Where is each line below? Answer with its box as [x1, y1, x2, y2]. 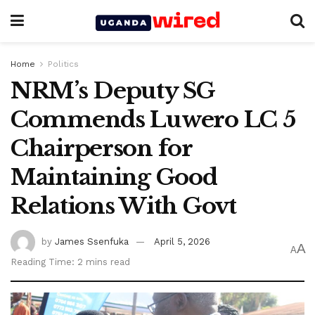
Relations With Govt [11, 192, 242, 220]
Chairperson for [11, 134, 192, 162]
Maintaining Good [11, 163, 217, 191]
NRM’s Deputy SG [11, 77, 215, 105]
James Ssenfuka [55, 236, 129, 247]
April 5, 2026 [154, 236, 210, 247]
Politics [48, 59, 79, 69]
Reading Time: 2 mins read [11, 256, 130, 267]
